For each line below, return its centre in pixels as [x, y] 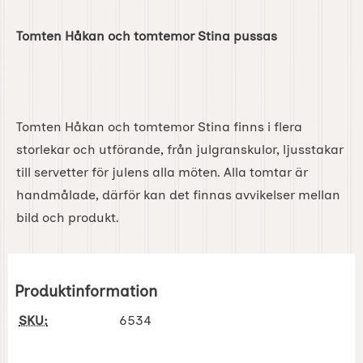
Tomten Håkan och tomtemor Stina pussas [147, 36]
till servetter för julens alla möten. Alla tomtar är [162, 173]
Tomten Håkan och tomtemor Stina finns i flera [159, 127]
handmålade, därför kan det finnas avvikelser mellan [178, 195]
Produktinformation [86, 292]
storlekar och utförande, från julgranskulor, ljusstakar [180, 150]
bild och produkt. [68, 218]
